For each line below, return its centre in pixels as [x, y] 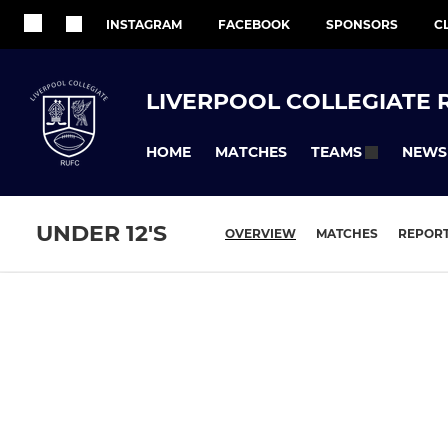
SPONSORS [362, 24]
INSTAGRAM [144, 24]
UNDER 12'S [101, 234]
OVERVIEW [260, 234]
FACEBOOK [254, 24]
